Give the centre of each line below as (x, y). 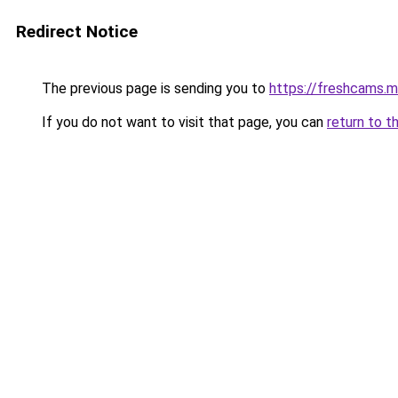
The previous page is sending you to (154, 88)
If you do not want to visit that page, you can (183, 122)
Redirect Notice (77, 32)
